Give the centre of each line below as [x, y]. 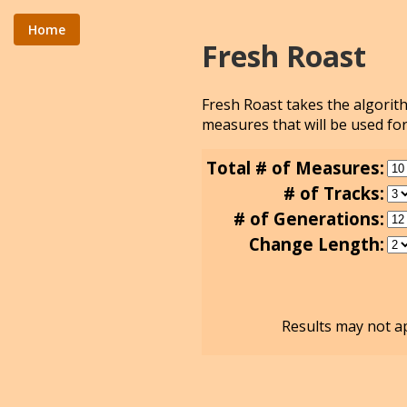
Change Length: [317, 244]
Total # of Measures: [295, 168]
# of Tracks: [334, 194]
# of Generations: [309, 219]
